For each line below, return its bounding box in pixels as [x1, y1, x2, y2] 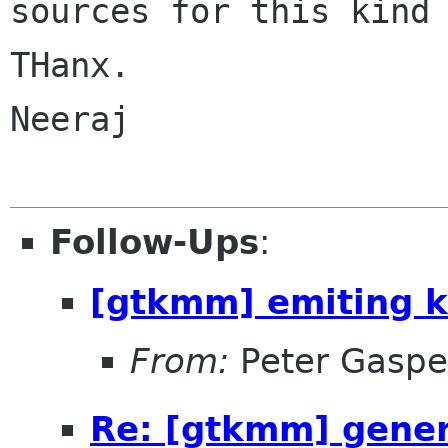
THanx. [10, 45, 130, 86]
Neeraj [10, 99, 130, 140]
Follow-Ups [50, 222, 259, 263]
